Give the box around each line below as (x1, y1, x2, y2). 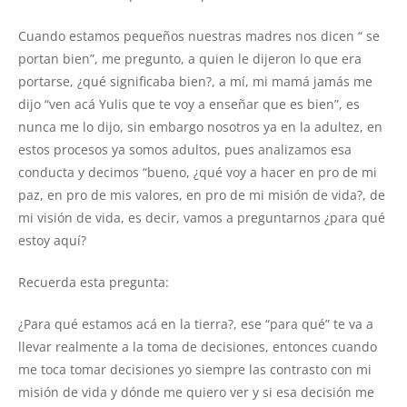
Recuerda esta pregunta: (18, 273, 169, 292)
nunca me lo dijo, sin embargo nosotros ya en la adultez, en (18, 118, 382, 136)
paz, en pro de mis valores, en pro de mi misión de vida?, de (18, 186, 385, 204)
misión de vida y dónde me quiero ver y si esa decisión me (18, 383, 374, 402)
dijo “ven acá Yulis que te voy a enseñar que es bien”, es (18, 95, 360, 114)
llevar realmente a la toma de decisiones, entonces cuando (18, 338, 377, 356)
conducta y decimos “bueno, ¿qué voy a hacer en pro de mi (18, 164, 377, 182)
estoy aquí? (18, 232, 86, 250)
